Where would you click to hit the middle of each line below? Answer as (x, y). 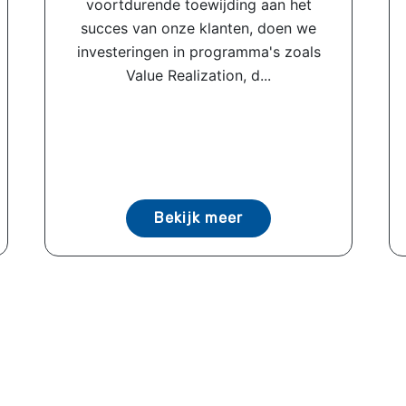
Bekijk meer (198, 217)
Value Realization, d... (198, 75)
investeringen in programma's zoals (198, 51)
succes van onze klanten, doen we (198, 28)
